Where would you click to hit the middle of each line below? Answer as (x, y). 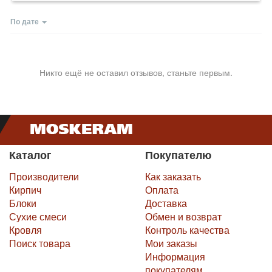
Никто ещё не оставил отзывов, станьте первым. (136, 73)
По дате (25, 22)
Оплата (162, 190)
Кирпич (25, 190)
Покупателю (178, 155)
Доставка (166, 203)
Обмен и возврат (183, 217)
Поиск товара (40, 243)
